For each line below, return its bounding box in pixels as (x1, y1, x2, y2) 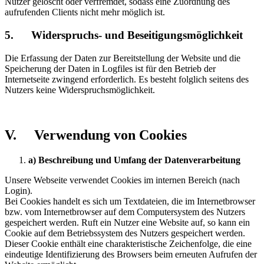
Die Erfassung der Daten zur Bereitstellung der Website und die (5, 52, 240, 63)
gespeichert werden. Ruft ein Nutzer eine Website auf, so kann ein (5, 217, 250, 227)
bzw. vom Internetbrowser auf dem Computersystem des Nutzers (5, 206, 245, 217)
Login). (5, 185, 32, 196)
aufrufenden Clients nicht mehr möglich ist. (5, 7, 165, 18)
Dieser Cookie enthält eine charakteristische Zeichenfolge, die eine (5, 238, 252, 249)
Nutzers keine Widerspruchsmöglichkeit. (5, 84, 155, 95)
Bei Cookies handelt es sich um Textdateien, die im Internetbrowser (5, 196, 255, 206)
